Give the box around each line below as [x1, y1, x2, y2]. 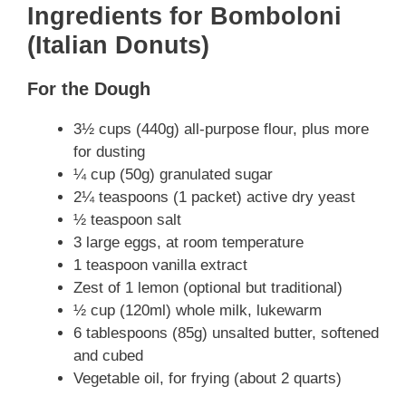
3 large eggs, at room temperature [73, 234, 304, 252]
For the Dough [27, 79, 150, 100]
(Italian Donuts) [27, 32, 209, 60]
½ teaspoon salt [73, 211, 181, 229]
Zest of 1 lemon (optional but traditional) [73, 279, 343, 297]
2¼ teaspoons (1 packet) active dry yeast [73, 188, 355, 207]
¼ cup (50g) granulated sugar [73, 166, 273, 184]
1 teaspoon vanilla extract [73, 256, 247, 275]
